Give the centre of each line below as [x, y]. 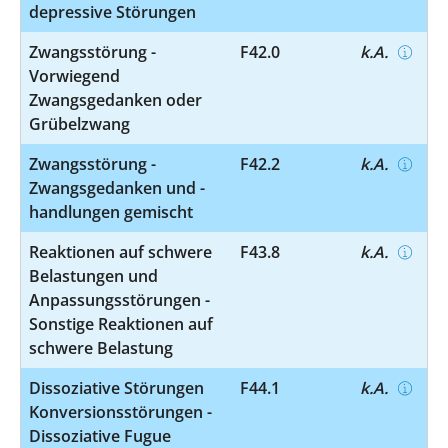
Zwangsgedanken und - [117, 187]
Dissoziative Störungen [116, 387]
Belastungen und [93, 275]
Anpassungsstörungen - [119, 299]
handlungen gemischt [111, 211]
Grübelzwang [79, 123]
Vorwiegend [74, 75]
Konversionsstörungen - [120, 411]
